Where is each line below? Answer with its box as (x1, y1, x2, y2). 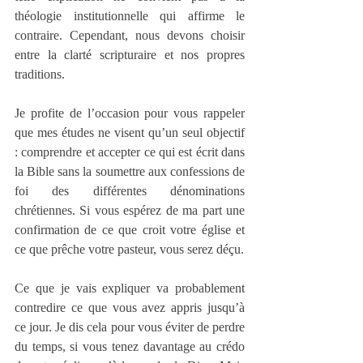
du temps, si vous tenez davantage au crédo (15, 340, 245, 354)
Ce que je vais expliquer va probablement (15, 281, 245, 296)
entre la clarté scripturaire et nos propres (15, 48, 245, 62)
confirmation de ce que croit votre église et (15, 223, 245, 237)
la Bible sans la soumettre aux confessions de (15, 164, 245, 179)
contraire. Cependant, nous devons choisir (15, 28, 245, 43)
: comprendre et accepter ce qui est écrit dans (15, 145, 245, 160)
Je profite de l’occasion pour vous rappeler (15, 106, 245, 121)
